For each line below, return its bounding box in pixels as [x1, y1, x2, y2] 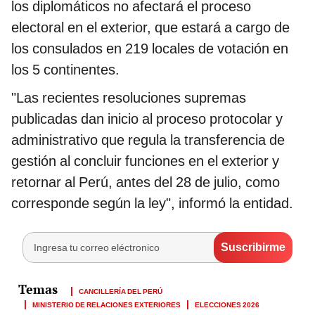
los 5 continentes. [11, 60, 120, 78]
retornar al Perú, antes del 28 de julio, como [11, 173, 280, 191]
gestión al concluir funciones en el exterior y [11, 152, 279, 169]
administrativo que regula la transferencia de [11, 131, 285, 148]
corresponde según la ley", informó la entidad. [11, 194, 293, 212]
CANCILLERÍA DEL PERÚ [79, 284, 162, 296]
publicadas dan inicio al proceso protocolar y [11, 110, 283, 127]
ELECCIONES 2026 [195, 297, 259, 309]
